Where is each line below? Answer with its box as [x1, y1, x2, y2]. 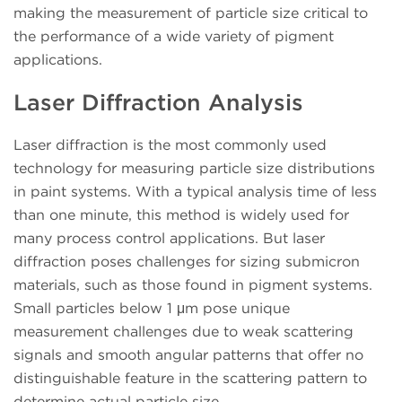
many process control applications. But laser [13, 229, 325, 247]
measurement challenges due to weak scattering [13, 322, 354, 340]
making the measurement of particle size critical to [13, 4, 368, 22]
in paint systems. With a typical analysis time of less [13, 182, 377, 200]
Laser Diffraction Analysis [13, 88, 303, 116]
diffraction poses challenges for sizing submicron [13, 252, 360, 270]
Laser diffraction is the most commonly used [13, 135, 327, 153]
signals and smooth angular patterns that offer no [13, 345, 363, 363]
